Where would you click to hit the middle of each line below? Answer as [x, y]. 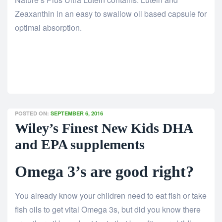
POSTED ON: [33, 113]
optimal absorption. [48, 28]
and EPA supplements [80, 145]
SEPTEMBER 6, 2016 [77, 113]
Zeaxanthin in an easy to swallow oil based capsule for [111, 14]
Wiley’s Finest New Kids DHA [104, 128]
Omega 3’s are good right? [104, 172]
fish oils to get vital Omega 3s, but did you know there [108, 210]
